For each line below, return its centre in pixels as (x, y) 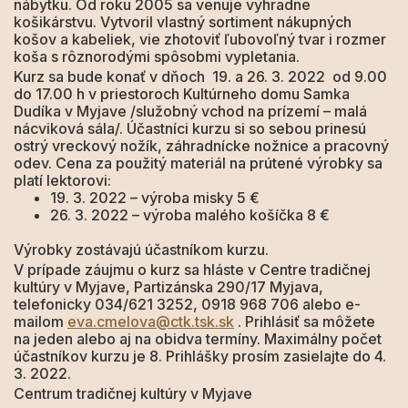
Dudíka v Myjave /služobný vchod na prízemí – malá (190, 111)
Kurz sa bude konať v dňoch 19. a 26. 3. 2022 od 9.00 (200, 76)
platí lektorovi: (62, 180)
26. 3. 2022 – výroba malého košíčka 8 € (195, 215)
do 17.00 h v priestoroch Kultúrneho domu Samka (182, 94)
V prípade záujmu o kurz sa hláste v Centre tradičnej (192, 270)
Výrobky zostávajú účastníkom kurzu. (141, 250)
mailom (41, 321)
